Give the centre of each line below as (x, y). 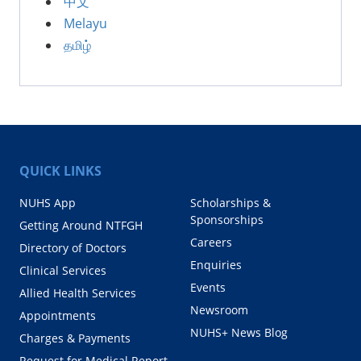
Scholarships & (230, 202)
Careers (211, 242)
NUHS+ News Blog (239, 332)
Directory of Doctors (73, 247)
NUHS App (48, 202)
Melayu (85, 23)
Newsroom (219, 309)
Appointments (58, 315)
